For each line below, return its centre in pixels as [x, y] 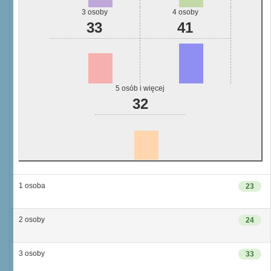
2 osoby [32, 220]
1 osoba [32, 186]
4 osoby [185, 12]
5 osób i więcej [140, 88]
